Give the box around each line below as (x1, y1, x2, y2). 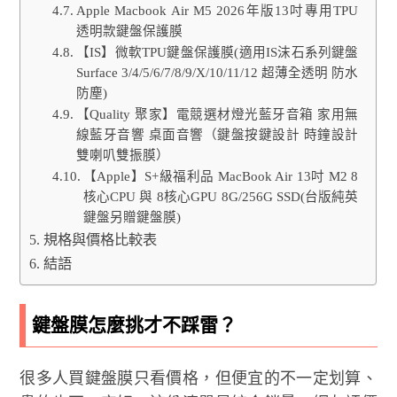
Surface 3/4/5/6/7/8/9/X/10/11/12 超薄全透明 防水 (75, 65, 359, 80)
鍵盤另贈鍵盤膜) (82, 209, 181, 224)
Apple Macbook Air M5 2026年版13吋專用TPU (75, 3, 359, 18)
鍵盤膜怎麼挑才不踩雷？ (32, 314, 237, 336)
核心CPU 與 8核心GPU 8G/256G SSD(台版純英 (82, 189, 359, 204)
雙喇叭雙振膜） (75, 147, 169, 162)
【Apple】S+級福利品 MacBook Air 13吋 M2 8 (82, 168, 359, 183)
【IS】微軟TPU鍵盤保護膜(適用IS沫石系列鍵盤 (75, 44, 359, 59)
